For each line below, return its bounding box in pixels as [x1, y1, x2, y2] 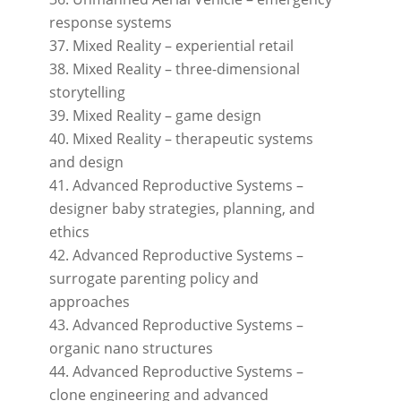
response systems [48, 13, 172, 33]
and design [48, 152, 124, 173]
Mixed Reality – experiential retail [72, 36, 294, 56]
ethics [48, 222, 90, 243]
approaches [48, 292, 130, 312]
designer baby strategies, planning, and [48, 199, 315, 219]
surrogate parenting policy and [48, 269, 259, 289]
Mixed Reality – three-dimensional [72, 59, 300, 80]
